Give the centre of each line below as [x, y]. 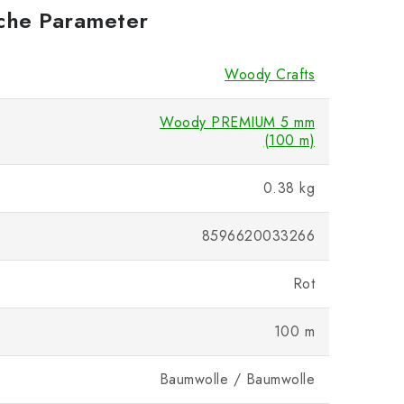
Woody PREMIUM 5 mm [237, 122]
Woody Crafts [270, 74]
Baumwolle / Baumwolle [237, 379]
